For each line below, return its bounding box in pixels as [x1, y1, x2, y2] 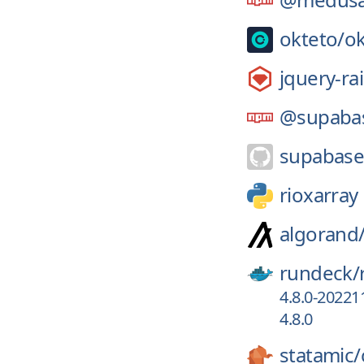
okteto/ [279, 25, 344, 52]
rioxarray [279, 181, 358, 208]
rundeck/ [279, 259, 360, 286]
